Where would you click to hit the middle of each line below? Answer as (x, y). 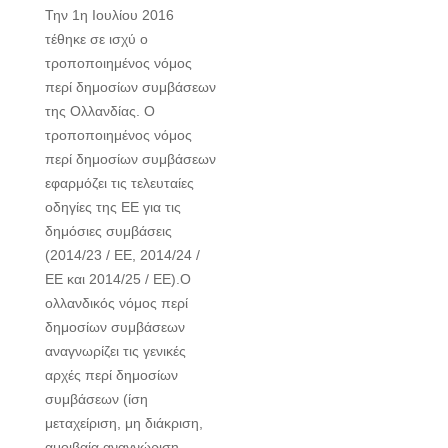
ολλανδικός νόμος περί (116, 303)
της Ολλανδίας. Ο (100, 111)
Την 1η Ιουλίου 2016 (109, 15)
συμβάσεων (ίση (96, 399)
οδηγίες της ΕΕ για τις (113, 207)
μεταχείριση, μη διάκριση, (124, 423)
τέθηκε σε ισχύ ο (96, 39)
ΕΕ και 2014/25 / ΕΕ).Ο (118, 279)
